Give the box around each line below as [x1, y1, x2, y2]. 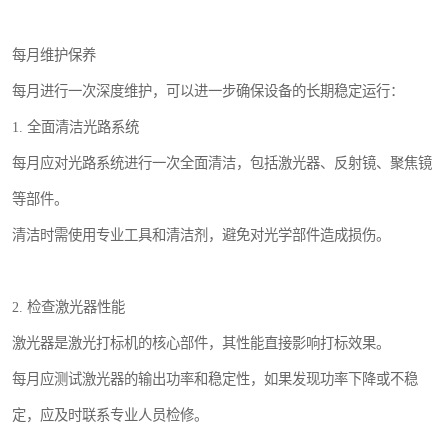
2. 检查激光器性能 [12, 299, 125, 316]
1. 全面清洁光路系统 [12, 119, 139, 136]
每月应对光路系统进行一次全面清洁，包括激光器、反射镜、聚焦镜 [12, 155, 432, 172]
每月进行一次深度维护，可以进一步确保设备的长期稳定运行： [12, 83, 404, 100]
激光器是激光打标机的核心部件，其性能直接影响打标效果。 [12, 335, 390, 352]
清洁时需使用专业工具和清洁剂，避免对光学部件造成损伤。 [12, 227, 390, 244]
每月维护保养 [12, 47, 96, 64]
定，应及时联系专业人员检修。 [12, 407, 208, 424]
